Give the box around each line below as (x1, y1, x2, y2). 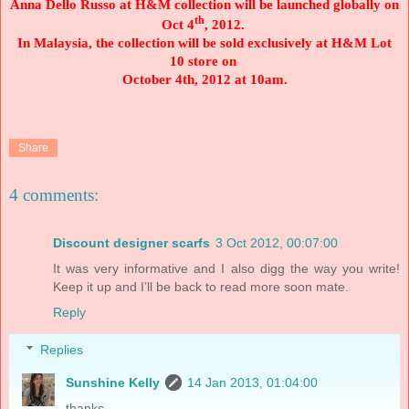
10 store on (169, 53, 240, 68)
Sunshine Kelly (66, 375, 161, 391)
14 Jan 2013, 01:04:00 (187, 375, 319, 391)
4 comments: (9, 185, 99, 205)
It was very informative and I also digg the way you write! (53, 260, 400, 276)
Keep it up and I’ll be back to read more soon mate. (53, 278, 349, 294)
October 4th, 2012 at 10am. (121, 71, 288, 87)
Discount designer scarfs (53, 235, 210, 250)
